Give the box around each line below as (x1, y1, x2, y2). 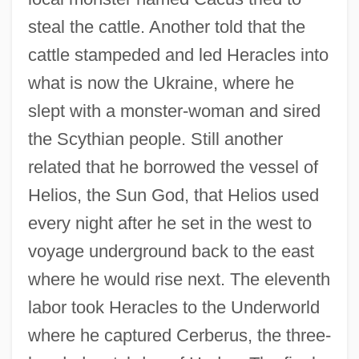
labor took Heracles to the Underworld (27, 297, 320, 318)
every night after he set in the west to (27, 213, 312, 234)
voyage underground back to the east (27, 241, 314, 262)
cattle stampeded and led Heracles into (27, 45, 329, 66)
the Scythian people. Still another (27, 129, 283, 150)
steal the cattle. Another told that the (27, 17, 305, 38)
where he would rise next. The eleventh (27, 269, 330, 290)
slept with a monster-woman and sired (27, 101, 321, 122)
